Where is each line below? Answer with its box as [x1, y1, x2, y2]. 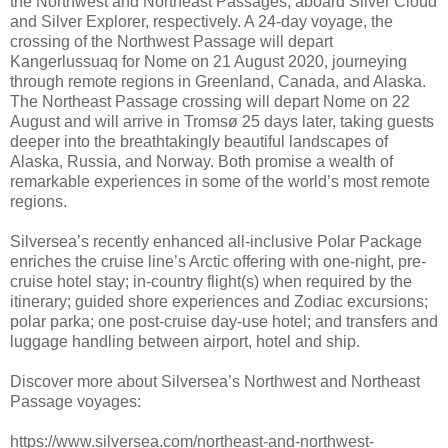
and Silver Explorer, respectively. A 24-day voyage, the [10, 13, 393, 31]
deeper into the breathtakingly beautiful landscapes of [10, 133, 388, 151]
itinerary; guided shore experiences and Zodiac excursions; [10, 293, 428, 311]
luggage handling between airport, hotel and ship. [10, 333, 360, 351]
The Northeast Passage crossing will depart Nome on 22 [10, 93, 410, 111]
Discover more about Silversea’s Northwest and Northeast [10, 373, 420, 391]
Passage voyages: [10, 393, 141, 411]
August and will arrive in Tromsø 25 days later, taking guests [10, 113, 434, 131]
